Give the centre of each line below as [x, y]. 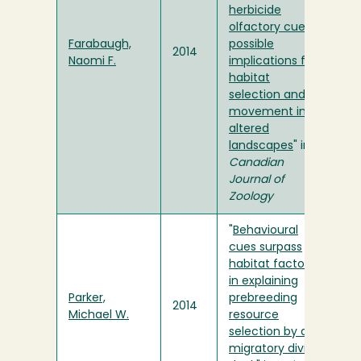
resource [254, 316]
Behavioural [266, 231]
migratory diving [275, 350]
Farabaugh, [100, 45]
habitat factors [272, 265]
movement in [268, 113]
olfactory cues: [271, 28]
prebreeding [263, 299]
